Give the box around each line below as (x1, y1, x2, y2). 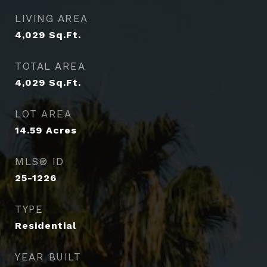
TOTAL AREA (15, 60, 85, 72)
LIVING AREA (15, 13, 88, 24)
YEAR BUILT (15, 251, 81, 263)
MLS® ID (15, 156, 64, 167)
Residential (15, 220, 76, 231)
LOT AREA (15, 108, 72, 120)
